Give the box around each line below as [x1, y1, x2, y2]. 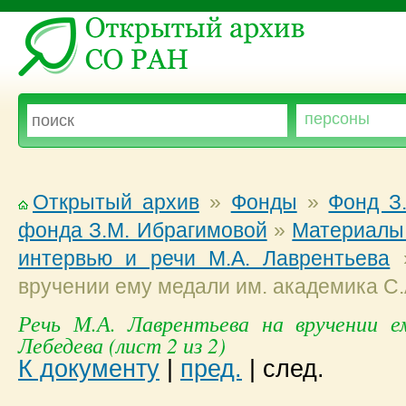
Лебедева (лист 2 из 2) [18, 330, 226, 359]
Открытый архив [33, 190, 199, 214]
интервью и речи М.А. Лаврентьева [18, 246, 391, 270]
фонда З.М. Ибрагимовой [18, 218, 267, 242]
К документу [18, 355, 159, 382]
